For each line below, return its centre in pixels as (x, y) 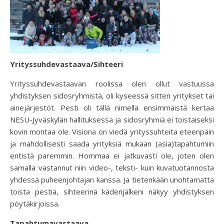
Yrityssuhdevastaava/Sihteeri (66, 64)
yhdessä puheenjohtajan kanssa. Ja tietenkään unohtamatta (112, 179)
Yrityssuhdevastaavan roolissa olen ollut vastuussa (112, 83)
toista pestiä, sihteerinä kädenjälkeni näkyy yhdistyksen (112, 191)
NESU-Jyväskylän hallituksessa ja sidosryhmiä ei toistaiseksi (112, 119)
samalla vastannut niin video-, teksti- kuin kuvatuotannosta (112, 167)
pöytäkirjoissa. (35, 203)
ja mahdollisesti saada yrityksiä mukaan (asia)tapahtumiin (112, 143)
